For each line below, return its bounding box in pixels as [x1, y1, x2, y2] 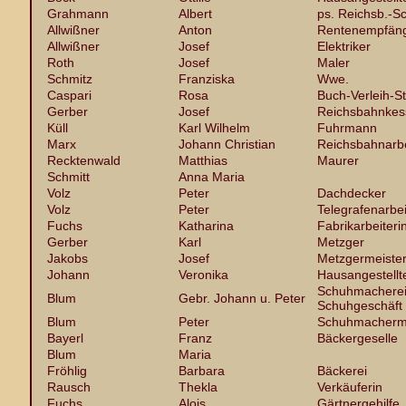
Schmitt [47, 169, 90, 184]
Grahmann [47, 6, 109, 21]
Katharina [179, 218, 234, 233]
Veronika [179, 267, 228, 282]
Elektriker [317, 39, 371, 53]
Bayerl [47, 331, 83, 345]
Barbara [179, 363, 225, 378]
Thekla [179, 380, 217, 394]
